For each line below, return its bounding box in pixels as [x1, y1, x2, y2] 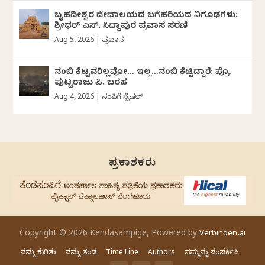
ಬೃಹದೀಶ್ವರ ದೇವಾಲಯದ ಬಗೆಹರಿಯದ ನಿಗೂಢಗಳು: [54, 10, 238, 22]
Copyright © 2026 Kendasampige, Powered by [20, 229, 199, 241]
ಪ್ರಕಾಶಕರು [108, 156, 157, 173]
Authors [147, 248, 175, 258]
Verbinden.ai [199, 229, 245, 240]
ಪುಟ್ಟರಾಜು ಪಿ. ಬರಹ [54, 77, 128, 89]
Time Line [105, 248, 138, 258]
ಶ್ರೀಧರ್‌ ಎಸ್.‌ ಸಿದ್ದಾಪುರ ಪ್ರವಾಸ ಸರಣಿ [54, 21, 188, 33]
